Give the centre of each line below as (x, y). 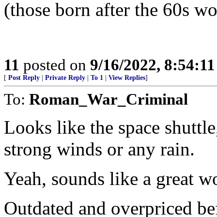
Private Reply (65, 78)
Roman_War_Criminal (108, 99)
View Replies (127, 78)
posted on (55, 65)
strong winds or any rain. (99, 149)
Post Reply (24, 78)
